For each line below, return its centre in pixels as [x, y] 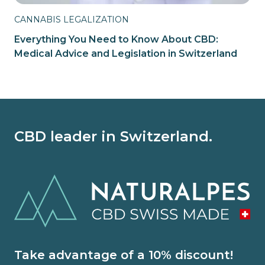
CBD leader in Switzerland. [113, 136]
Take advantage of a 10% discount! [124, 255]
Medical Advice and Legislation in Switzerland [126, 54]
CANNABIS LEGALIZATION [72, 20]
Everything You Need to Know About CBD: [116, 39]
